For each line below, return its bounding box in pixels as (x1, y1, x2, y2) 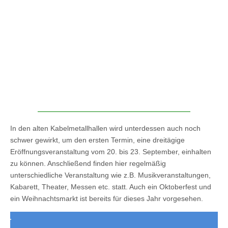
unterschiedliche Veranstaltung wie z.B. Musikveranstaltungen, (10, 170, 211, 179)
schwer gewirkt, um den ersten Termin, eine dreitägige (10, 135, 185, 144)
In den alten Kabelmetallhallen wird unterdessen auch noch (10, 124, 201, 132)
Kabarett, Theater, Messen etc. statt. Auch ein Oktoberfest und (10, 182, 211, 191)
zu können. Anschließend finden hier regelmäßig (10, 159, 166, 167)
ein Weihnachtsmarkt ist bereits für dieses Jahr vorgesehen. (10, 194, 203, 203)
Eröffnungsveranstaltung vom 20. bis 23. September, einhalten (10, 147, 211, 156)
